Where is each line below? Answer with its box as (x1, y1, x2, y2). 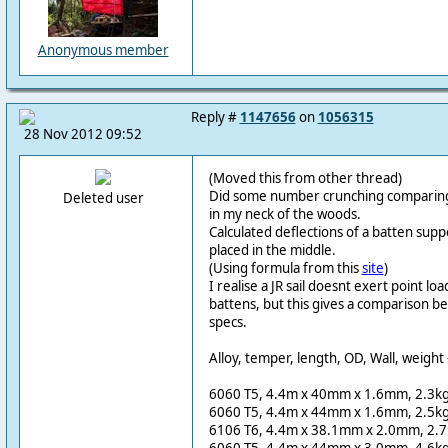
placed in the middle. (208, 241, 336, 259)
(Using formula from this (208, 259, 362, 277)
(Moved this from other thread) (208, 169, 402, 187)
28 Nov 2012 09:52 (23, 125, 142, 143)
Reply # (190, 108, 240, 126)
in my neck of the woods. (208, 205, 361, 223)
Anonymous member (37, 41, 169, 59)
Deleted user (62, 189, 144, 207)
